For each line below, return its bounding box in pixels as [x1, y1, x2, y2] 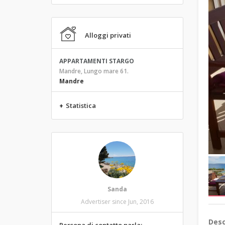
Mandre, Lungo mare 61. [59, 67, 129, 75]
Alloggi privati [85, 31, 132, 40]
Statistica [66, 101, 96, 110]
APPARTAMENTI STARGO [59, 57, 134, 65]
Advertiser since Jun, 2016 [80, 197, 154, 206]
